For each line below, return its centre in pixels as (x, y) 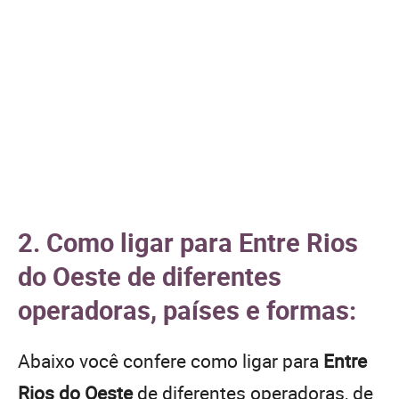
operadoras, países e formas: (187, 309)
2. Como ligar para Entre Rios (188, 241)
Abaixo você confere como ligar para (171, 360)
